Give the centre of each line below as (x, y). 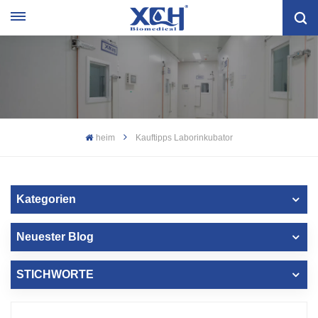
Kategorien (46, 199)
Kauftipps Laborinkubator (184, 137)
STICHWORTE (55, 274)
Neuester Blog (55, 236)
